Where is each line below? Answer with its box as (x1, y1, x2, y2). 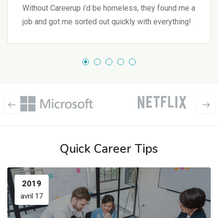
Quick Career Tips (60, 140, 158, 157)
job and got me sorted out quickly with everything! (22, 17, 191, 26)
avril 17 (20, 191, 43, 200)
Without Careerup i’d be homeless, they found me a (22, 3, 195, 13)
